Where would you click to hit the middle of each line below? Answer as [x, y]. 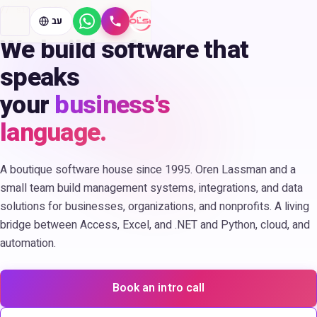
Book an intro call [158, 288]
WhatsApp [111, 29]
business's [113, 105]
